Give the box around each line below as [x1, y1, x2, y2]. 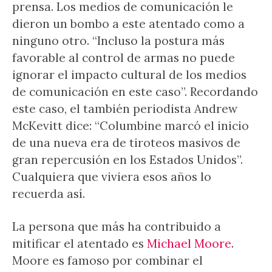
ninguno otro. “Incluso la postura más [12, 33, 225, 48]
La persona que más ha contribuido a [12, 219, 221, 234]
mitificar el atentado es [12, 236, 147, 251]
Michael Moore [147, 236, 231, 251]
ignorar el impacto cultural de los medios [12, 67, 246, 82]
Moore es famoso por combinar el [12, 253, 203, 268]
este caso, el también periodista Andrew [12, 101, 237, 116]
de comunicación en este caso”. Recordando [12, 84, 258, 99]
